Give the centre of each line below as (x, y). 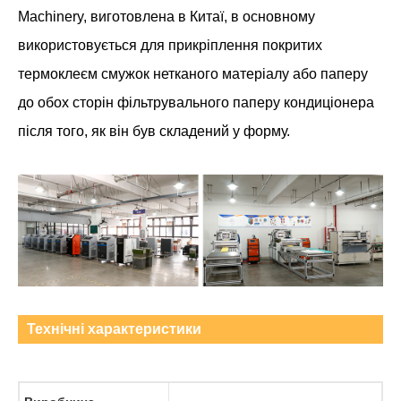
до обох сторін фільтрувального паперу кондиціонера (196, 102)
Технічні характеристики (114, 328)
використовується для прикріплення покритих (170, 45)
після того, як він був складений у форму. (154, 131)
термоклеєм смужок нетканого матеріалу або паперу (193, 73)
